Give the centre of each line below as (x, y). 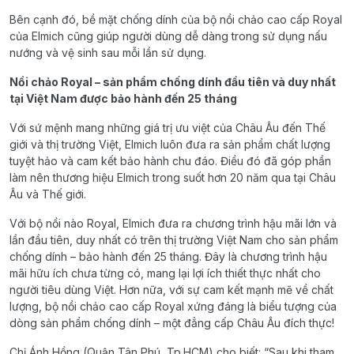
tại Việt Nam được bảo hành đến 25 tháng (123, 98)
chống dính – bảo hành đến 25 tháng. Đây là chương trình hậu (168, 256)
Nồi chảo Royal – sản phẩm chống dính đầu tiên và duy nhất (173, 82)
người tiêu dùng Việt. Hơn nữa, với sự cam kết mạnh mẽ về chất (171, 290)
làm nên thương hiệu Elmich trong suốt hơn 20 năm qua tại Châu (173, 177)
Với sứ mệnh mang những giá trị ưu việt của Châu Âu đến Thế (168, 128)
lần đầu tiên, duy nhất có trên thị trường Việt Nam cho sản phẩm (174, 240)
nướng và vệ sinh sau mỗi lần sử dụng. (108, 53)
